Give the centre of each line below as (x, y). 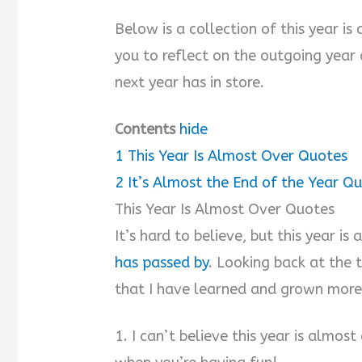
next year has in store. (190, 83)
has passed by (162, 262)
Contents (145, 129)
